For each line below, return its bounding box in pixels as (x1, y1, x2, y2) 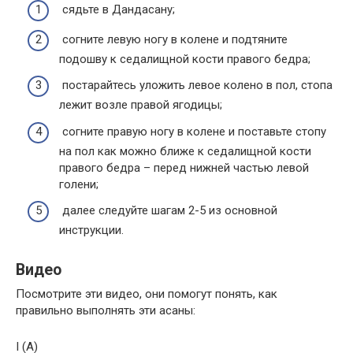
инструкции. (59, 223, 124, 238)
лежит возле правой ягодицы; (59, 98, 222, 113)
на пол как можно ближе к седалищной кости (59, 143, 311, 158)
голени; (59, 176, 98, 191)
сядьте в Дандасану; (59, 2, 175, 17)
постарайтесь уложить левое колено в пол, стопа (59, 78, 333, 93)
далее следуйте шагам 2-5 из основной (59, 203, 277, 218)
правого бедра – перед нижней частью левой (59, 160, 309, 175)
